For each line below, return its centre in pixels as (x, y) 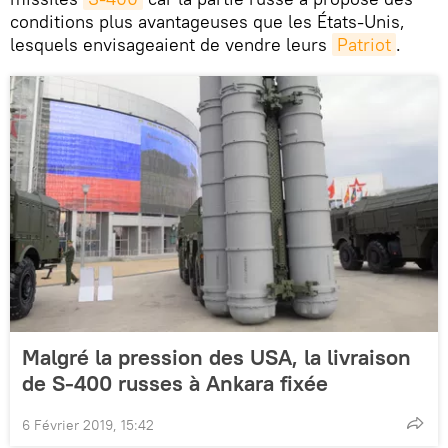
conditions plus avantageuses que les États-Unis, (207, 22)
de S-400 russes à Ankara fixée (175, 383)
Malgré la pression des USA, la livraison (216, 357)
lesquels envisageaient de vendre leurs (171, 45)
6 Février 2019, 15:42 (88, 425)
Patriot (364, 45)
